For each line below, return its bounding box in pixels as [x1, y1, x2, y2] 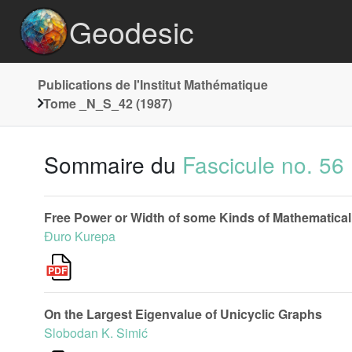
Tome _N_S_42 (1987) [43, 94, 172, 112]
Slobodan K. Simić [44, 324, 148, 342]
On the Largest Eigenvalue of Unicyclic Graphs [44, 305, 322, 323]
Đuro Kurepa [44, 227, 115, 245]
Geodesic [69, 10, 194, 53]
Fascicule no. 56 [182, 148, 344, 180]
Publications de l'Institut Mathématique [38, 75, 268, 93]
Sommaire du [44, 148, 182, 180]
